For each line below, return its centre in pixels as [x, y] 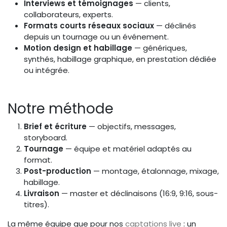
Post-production [58, 171]
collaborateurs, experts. [68, 14]
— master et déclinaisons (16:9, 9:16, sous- [139, 193]
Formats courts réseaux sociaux [89, 25]
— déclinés [175, 25]
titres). [36, 204]
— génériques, [160, 48]
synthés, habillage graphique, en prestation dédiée [120, 59]
